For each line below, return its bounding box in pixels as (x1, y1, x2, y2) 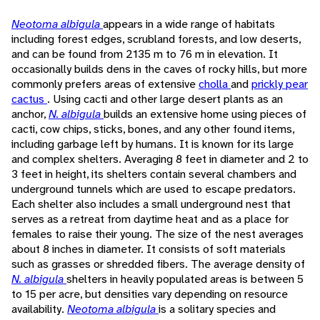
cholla (199, 76, 231, 92)
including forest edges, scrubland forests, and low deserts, (11, 31, 301, 47)
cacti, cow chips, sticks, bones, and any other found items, (11, 121, 294, 137)
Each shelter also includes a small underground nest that (11, 196, 291, 212)
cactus (11, 91, 47, 107)
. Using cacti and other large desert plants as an (47, 91, 283, 107)
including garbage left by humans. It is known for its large (11, 136, 294, 152)
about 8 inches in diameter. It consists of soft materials (11, 241, 286, 257)
